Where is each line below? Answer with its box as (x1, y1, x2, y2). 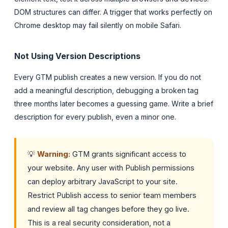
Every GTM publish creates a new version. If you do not (14, 72, 201, 81)
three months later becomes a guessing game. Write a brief (14, 99, 213, 108)
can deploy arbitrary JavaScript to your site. (27, 177, 178, 186)
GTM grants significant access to (70, 149, 186, 158)
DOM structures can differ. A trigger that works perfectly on (14, 7, 212, 16)
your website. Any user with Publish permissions (27, 163, 194, 172)
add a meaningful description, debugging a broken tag (14, 85, 198, 95)
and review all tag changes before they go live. (27, 204, 189, 213)
